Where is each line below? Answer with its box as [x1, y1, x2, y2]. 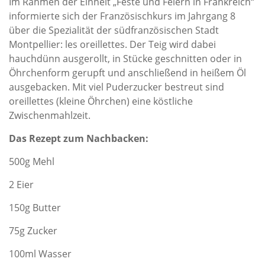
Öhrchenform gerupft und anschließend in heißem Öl [9, 66, 246, 79]
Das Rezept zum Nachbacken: [9, 132, 148, 145]
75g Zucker [9, 224, 57, 237]
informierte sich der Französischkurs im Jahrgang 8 [9, 9, 235, 22]
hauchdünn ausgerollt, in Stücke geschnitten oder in [9, 52, 242, 65]
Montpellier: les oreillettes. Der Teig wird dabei [9, 38, 216, 51]
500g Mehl [9, 155, 54, 168]
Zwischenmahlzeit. [9, 109, 91, 122]
